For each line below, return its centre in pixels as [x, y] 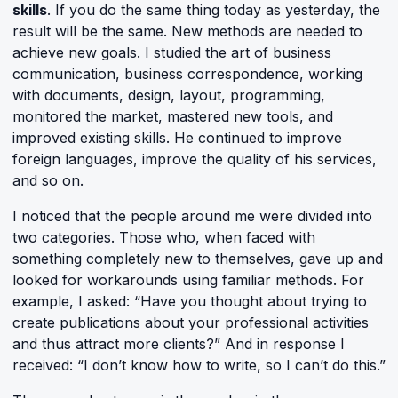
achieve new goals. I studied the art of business [172, 52]
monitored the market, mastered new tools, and [173, 116]
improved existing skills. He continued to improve [177, 138]
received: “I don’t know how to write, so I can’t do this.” [199, 365]
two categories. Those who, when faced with [164, 237]
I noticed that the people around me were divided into [192, 216]
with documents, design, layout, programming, [169, 95]
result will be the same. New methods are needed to [187, 31]
